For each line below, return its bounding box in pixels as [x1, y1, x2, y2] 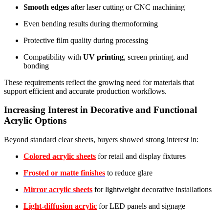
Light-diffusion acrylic [23, 202, 97, 211]
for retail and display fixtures [96, 152, 186, 161]
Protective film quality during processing [23, 36, 148, 44]
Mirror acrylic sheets [23, 185, 92, 194]
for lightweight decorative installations [92, 185, 212, 194]
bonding [23, 61, 49, 70]
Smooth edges [23, 2, 69, 11]
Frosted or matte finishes [23, 169, 105, 177]
